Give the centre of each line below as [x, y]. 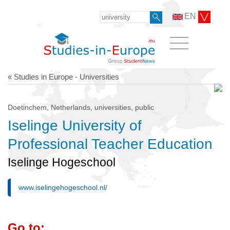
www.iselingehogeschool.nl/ [63, 188]
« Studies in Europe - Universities [63, 76]
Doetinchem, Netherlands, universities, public [81, 107]
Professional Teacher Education [110, 144]
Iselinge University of [75, 125]
